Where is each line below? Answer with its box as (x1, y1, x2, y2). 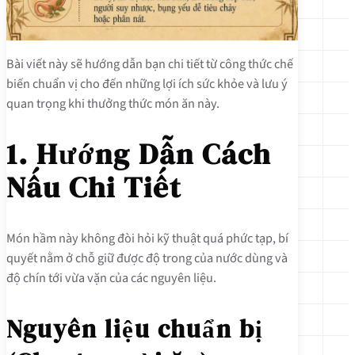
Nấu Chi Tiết (6, 166, 181, 208)
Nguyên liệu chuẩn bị (6, 311, 264, 345)
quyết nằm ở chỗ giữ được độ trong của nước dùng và (6, 249, 288, 268)
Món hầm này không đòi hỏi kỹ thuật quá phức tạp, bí (6, 229, 288, 248)
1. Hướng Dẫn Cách (6, 133, 271, 174)
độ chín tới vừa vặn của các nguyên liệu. (6, 269, 216, 288)
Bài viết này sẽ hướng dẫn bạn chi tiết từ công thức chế (6, 54, 293, 73)
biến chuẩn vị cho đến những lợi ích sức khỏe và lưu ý (6, 74, 288, 93)
